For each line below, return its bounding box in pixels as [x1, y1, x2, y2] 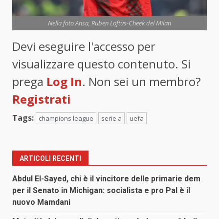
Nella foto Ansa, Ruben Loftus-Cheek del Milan [48, 19, 171, 28]
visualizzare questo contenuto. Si [12, 56, 191, 72]
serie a [101, 114, 122, 123]
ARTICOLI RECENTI [20, 154, 81, 163]
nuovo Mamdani [12, 197, 70, 207]
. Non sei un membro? [82, 73, 201, 90]
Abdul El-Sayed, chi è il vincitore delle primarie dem [12, 174, 200, 184]
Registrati [12, 91, 71, 108]
